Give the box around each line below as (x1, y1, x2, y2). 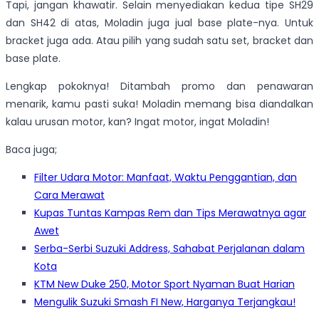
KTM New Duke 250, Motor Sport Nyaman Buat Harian (34, 276, 295, 291)
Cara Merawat (34, 187, 105, 202)
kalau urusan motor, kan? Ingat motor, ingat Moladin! (6, 114, 269, 129)
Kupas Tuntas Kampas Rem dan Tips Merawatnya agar (34, 205, 306, 220)
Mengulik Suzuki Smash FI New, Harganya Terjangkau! (34, 294, 296, 309)
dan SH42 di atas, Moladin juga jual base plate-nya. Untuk (6, 15, 313, 30)
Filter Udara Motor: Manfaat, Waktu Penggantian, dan (34, 169, 297, 184)
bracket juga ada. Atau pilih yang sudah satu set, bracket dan (6, 33, 313, 48)
